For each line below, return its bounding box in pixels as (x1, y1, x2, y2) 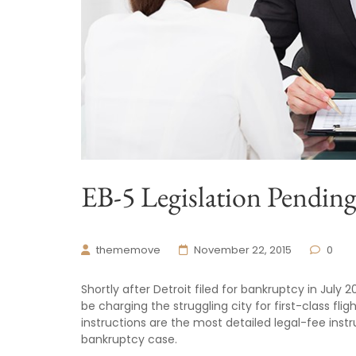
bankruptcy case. (81, 331, 177, 347)
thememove (94, 242, 163, 257)
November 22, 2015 (192, 242, 294, 257)
